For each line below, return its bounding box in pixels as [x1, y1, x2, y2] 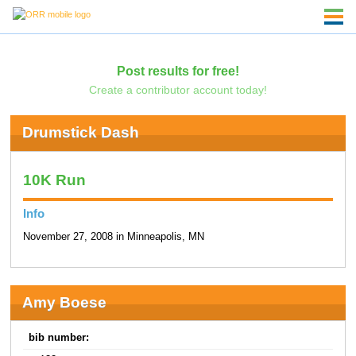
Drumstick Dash [21, 124, 139, 141]
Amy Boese [21, 294, 106, 311]
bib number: [29, 332, 90, 344]
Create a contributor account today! [88, 83, 267, 96]
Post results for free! [116, 63, 239, 78]
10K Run [22, 172, 86, 189]
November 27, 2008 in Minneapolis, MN [22, 230, 204, 242]
